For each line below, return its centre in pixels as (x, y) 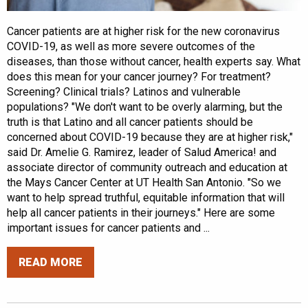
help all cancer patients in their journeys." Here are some (141, 213)
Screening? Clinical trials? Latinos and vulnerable (124, 92)
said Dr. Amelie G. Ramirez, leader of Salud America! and (142, 153)
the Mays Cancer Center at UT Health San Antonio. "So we (144, 183)
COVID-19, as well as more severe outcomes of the (131, 47)
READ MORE (51, 262)
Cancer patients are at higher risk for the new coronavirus (143, 32)
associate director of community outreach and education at (147, 168)
